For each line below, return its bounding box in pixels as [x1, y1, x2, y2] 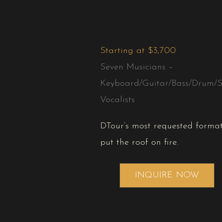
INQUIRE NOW [135, 170, 199, 180]
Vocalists [100, 95, 135, 105]
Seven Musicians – [100, 62, 173, 72]
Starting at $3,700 [100, 46, 176, 56]
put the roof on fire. [100, 138, 178, 148]
